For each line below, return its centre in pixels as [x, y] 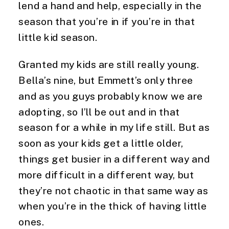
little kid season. [58, 37]
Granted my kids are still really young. [109, 64]
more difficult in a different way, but [106, 174]
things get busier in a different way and [114, 159]
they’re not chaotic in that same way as [113, 190]
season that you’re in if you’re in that [107, 21]
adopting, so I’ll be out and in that [99, 111]
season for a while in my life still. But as [114, 127]
